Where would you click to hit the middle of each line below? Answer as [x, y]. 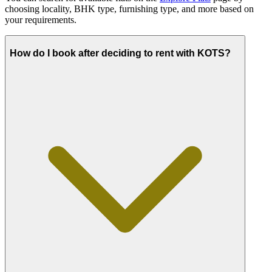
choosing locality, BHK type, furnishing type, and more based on [129, 9]
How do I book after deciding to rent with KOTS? [120, 53]
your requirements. [41, 20]
